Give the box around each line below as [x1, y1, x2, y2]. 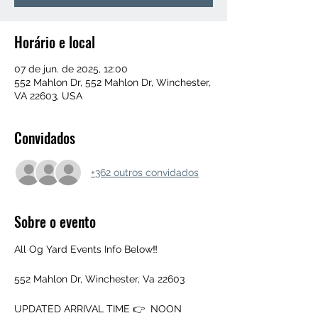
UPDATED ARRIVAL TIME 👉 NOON [14, 303, 182, 314]
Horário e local [14, 31, 95, 53]
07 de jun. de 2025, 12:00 [14, 63, 128, 75]
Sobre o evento [14, 211, 96, 232]
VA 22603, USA [14, 90, 82, 102]
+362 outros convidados [91, 166, 199, 178]
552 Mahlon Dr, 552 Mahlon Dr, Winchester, [14, 77, 211, 88]
